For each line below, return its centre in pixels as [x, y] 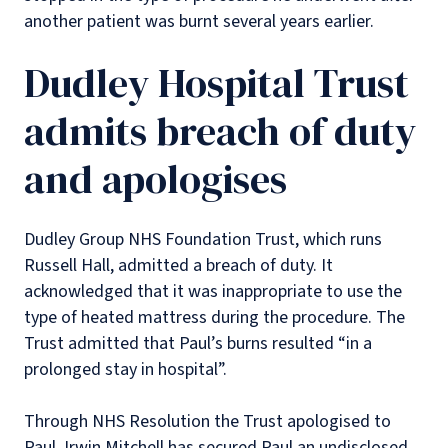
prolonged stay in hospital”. [125, 369]
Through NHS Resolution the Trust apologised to [207, 421]
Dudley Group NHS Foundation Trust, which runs [203, 239]
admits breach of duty [220, 130]
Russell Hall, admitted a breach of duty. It [178, 265]
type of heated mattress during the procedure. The [214, 317]
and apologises [160, 178]
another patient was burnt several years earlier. [201, 21]
